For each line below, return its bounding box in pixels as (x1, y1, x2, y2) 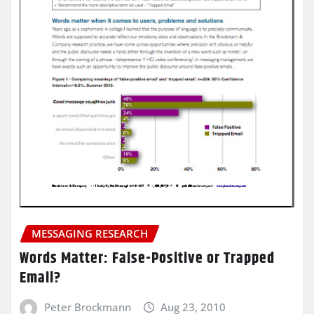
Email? (20, 266, 61, 291)
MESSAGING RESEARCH (32, 226, 148, 240)
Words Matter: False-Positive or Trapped (20, 247, 275, 271)
